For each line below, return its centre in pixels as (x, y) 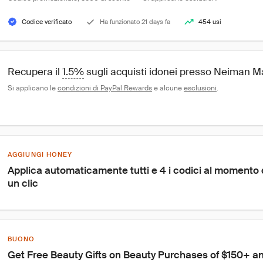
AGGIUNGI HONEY (40, 154)
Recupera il (35, 72)
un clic (23, 183)
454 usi (210, 22)
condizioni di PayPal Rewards (105, 88)
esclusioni (200, 88)
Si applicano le (33, 88)
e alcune (168, 88)
